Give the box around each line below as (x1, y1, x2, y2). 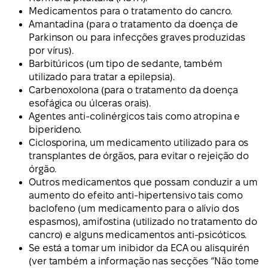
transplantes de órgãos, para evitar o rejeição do (29, 150, 249, 161)
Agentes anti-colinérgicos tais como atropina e (29, 111, 240, 121)
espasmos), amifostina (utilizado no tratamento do (29, 216, 258, 227)
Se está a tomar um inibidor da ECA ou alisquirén (29, 242, 250, 253)
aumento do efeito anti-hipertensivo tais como (29, 190, 243, 200)
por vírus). (29, 45, 74, 56)
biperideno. (29, 124, 81, 135)
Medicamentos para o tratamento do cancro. (29, 5, 232, 16)
